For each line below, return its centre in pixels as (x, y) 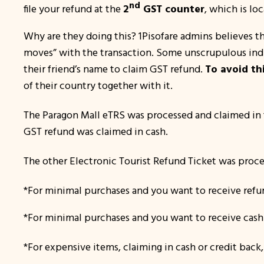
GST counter (172, 9)
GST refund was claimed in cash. (96, 131)
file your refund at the (73, 9)
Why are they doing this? (80, 36)
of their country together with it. (98, 85)
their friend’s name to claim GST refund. (114, 69)
